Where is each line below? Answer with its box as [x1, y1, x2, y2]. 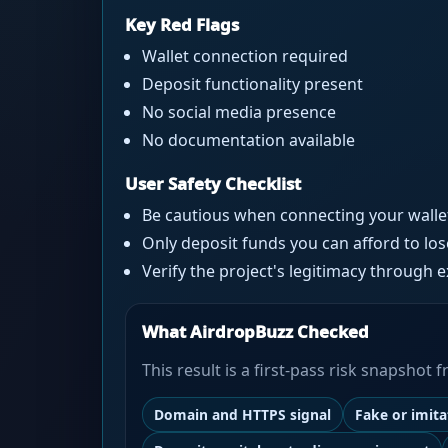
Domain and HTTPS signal [153, 405, 331, 425]
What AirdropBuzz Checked [141, 320, 369, 344]
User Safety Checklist [124, 172, 301, 196]
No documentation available [142, 129, 356, 152]
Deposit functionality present [142, 73, 364, 96]
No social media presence [142, 101, 337, 124]
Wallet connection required [142, 45, 349, 68]
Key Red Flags [124, 13, 239, 37]
